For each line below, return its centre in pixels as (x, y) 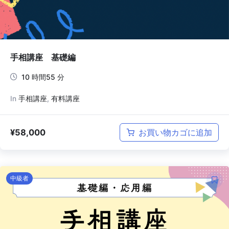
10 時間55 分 (43, 77)
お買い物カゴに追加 (175, 133)
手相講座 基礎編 (43, 58)
